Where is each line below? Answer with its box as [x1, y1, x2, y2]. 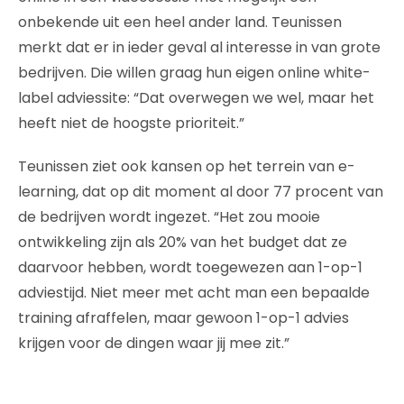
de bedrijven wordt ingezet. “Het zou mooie [18, 206, 320, 227]
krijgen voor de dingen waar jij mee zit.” [18, 332, 289, 353]
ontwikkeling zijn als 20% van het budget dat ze [18, 231, 347, 252]
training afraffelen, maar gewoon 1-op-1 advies [18, 307, 349, 328]
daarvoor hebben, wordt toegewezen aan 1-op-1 [18, 256, 363, 278]
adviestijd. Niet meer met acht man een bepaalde [18, 281, 370, 303]
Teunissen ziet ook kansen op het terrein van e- [18, 155, 355, 177]
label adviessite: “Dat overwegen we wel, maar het [18, 87, 374, 108]
